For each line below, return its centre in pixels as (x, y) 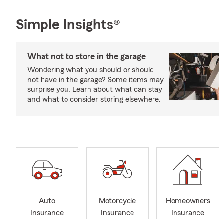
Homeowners (188, 201)
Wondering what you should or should (91, 70)
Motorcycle (117, 201)
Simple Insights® (68, 25)
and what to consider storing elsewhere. (94, 99)
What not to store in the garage (87, 56)
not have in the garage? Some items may (96, 80)
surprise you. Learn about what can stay (95, 89)
